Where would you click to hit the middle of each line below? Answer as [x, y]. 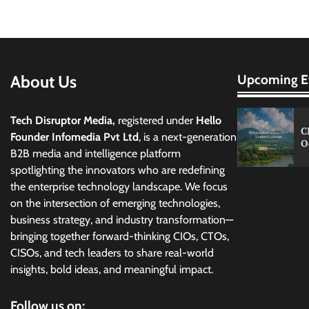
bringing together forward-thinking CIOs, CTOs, [120, 236]
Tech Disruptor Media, [64, 120]
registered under [157, 120]
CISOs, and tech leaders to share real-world [112, 252]
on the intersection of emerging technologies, [115, 203]
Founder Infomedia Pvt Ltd [74, 137]
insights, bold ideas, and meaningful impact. [112, 269]
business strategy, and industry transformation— [122, 219]
